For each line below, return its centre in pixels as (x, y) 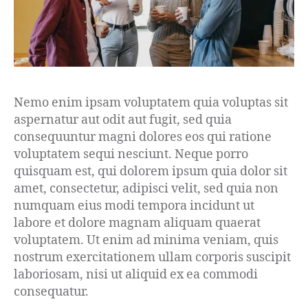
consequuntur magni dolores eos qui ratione (143, 137)
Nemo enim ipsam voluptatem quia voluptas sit (151, 103)
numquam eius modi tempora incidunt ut (134, 206)
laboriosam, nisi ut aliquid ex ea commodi (136, 275)
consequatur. (51, 292)
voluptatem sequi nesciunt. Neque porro (131, 155)
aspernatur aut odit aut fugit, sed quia (123, 120)
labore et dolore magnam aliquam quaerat (137, 223)
